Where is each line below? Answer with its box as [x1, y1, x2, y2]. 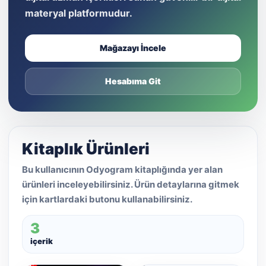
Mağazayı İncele [100, 43, 166, 53]
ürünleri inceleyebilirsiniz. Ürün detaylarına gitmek [22, 179, 239, 191]
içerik [30, 236, 53, 246]
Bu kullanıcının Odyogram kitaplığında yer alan [22, 164, 223, 176]
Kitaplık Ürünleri [22, 140, 150, 159]
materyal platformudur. [25, 7, 132, 20]
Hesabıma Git [105, 76, 161, 87]
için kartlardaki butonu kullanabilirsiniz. [22, 194, 192, 205]
